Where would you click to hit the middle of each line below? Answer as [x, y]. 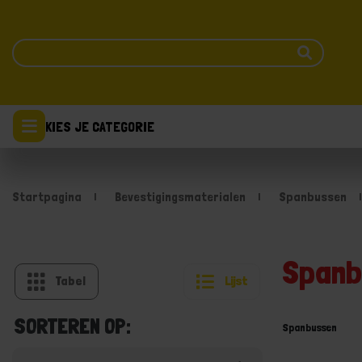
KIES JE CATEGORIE [100, 126]
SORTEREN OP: [72, 326]
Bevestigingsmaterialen [180, 197]
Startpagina [47, 197]
